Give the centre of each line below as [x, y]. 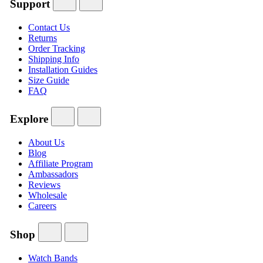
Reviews [44, 185]
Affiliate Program [60, 164]
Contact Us [49, 27]
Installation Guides [63, 69]
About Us [46, 143]
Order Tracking [57, 48]
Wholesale [48, 195]
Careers [42, 206]
